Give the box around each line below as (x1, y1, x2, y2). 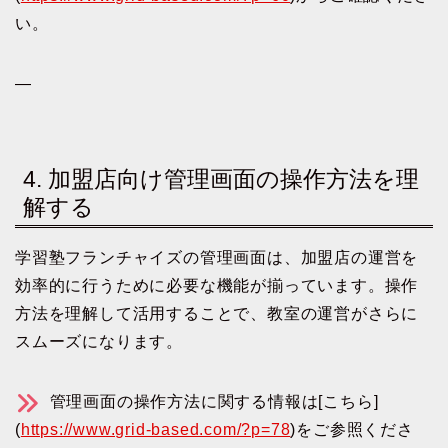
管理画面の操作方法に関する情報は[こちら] (44, 393, 379, 411)
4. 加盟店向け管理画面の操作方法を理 (23, 166, 419, 193)
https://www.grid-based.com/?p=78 (20, 421, 291, 439)
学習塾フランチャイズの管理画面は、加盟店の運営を (15, 249, 419, 267)
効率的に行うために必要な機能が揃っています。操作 (15, 277, 419, 295)
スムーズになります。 (15, 333, 184, 351)
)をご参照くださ (290, 421, 414, 439)
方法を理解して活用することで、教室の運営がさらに (15, 305, 419, 323)
